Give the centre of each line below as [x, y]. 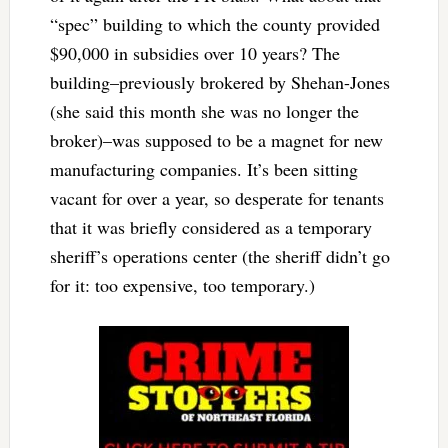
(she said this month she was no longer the [204, 110]
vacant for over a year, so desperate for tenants [216, 197]
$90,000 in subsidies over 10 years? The [194, 52]
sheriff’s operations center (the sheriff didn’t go [219, 255]
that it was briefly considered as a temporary [210, 226]
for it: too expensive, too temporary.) [185, 284]
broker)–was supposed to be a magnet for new [216, 139]
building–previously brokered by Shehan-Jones [219, 81]
